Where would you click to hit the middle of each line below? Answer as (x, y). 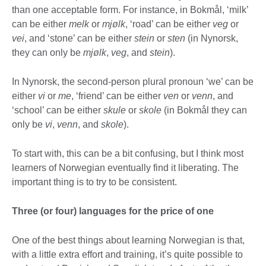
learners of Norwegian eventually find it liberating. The (125, 167)
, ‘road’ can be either (169, 24)
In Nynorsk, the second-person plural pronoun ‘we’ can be (133, 81)
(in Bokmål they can (204, 110)
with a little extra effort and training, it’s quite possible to (127, 254)
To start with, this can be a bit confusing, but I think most (128, 153)
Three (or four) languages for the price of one (113, 211)
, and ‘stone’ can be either (79, 38)
